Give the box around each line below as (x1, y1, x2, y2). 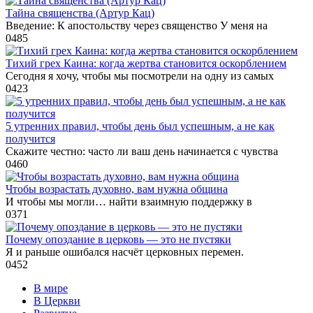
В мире (34, 282, 68, 294)
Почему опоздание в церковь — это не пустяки (6, 233, 231, 245)
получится (6, 132, 55, 145)
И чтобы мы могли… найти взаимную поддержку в (6, 195, 252, 208)
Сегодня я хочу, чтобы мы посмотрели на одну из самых (6, 69, 274, 82)
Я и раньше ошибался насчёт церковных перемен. (6, 245, 244, 258)
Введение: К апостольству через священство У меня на (6, 19, 268, 31)
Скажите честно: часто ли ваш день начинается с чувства (6, 145, 278, 157)
